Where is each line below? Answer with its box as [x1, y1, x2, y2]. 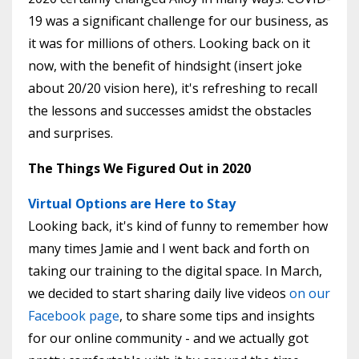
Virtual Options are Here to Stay [28, 195, 236, 213]
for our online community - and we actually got [28, 329, 309, 348]
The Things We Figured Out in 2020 [28, 159, 251, 178]
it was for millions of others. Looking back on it [28, 34, 310, 53]
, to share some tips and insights [119, 307, 315, 325]
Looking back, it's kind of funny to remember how [28, 217, 328, 236]
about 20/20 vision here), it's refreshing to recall [28, 79, 317, 98]
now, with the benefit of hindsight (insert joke [28, 57, 302, 75]
